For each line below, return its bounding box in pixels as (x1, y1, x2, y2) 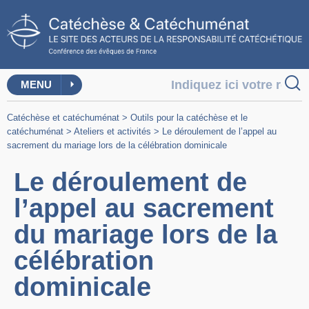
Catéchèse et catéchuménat (7, 112, 119, 123)
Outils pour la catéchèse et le (130, 112, 248, 123)
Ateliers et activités (74, 126, 151, 137)
